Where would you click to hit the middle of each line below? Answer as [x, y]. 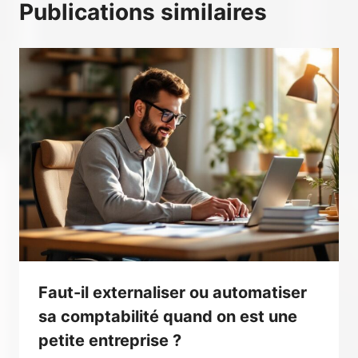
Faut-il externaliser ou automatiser [173, 293]
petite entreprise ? [110, 341]
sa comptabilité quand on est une [168, 317]
